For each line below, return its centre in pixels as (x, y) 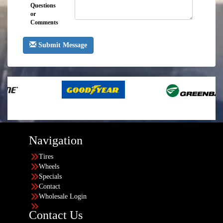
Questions (43, 5)
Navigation (56, 140)
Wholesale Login (63, 196)
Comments (44, 22)
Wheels (49, 167)
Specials (50, 176)
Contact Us (56, 215)
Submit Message (62, 45)
